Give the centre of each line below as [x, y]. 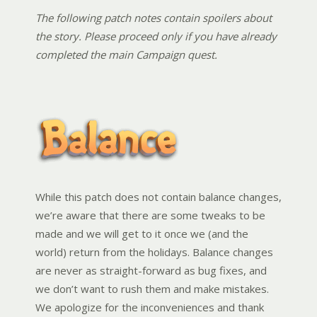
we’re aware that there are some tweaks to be [150, 215]
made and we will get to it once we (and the [142, 234]
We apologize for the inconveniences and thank [150, 307]
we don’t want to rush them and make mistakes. [152, 289]
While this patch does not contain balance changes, [158, 197]
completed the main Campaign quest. [126, 54]
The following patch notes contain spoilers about [154, 17]
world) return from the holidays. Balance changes [154, 252]
